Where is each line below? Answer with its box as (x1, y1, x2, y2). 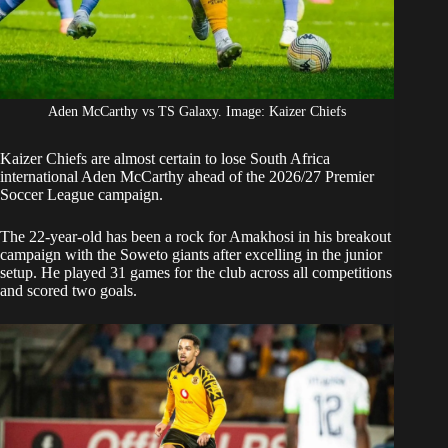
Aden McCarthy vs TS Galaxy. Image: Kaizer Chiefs (48, 104, 347, 120)
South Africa (250, 150, 330, 168)
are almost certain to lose (87, 150, 250, 168)
